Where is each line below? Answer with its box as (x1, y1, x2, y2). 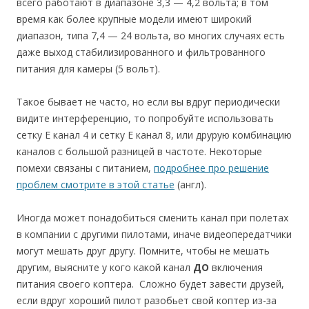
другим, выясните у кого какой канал (17, 261, 193, 275)
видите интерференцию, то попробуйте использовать (17, 112, 274, 126)
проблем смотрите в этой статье (17, 178, 175, 192)
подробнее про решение (154, 161, 269, 175)
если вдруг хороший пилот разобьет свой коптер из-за (17, 294, 277, 308)
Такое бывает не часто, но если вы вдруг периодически (17, 95, 280, 109)
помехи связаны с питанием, (17, 161, 154, 175)
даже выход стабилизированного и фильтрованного (17, 46, 266, 59)
